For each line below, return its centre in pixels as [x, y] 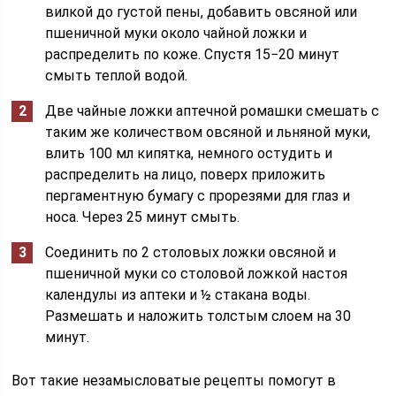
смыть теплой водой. [117, 76]
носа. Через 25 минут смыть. [143, 217]
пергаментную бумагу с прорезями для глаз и [198, 196]
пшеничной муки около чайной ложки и [176, 33]
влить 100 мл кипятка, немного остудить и [189, 153]
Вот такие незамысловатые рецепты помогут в [174, 381]
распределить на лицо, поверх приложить [186, 175]
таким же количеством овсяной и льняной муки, [208, 132]
